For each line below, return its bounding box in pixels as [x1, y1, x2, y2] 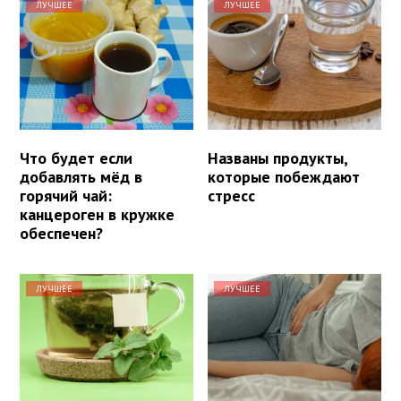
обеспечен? [20, 222, 103, 243]
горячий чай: [20, 184, 112, 206]
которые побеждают [208, 166, 361, 187]
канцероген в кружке [20, 203, 175, 225]
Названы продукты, [208, 147, 348, 168]
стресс [208, 184, 256, 206]
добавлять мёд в [20, 166, 142, 187]
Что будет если [20, 147, 132, 168]
